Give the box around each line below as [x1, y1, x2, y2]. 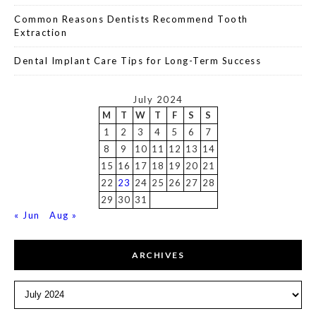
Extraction [14, 26, 67, 38]
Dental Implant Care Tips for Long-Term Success [14, 54, 261, 66]
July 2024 [133, 93, 183, 105]
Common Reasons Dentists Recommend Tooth [14, 13, 248, 25]
